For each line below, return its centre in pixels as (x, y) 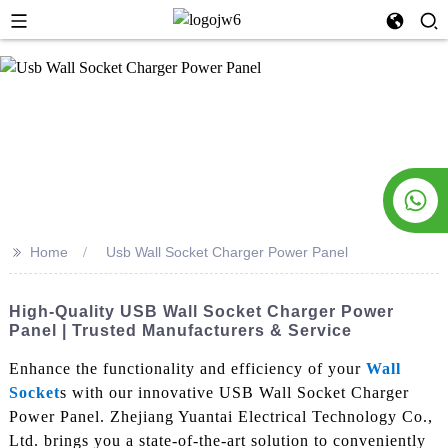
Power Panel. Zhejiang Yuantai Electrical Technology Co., (220, 416)
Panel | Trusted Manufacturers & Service (180, 330)
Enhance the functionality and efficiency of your (187, 368)
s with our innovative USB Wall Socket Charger (234, 392)
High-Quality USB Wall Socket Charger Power (201, 311)
